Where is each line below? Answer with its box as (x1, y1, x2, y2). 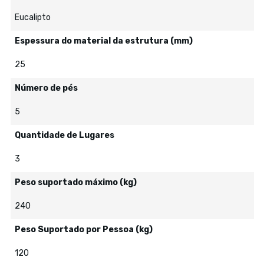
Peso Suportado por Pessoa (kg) (14, 225, 153, 235)
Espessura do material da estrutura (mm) (14, 36, 193, 46)
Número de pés (14, 83, 78, 93)
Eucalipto (14, 12, 51, 22)
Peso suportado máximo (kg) (14, 177, 137, 187)
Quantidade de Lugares (14, 130, 114, 140)
